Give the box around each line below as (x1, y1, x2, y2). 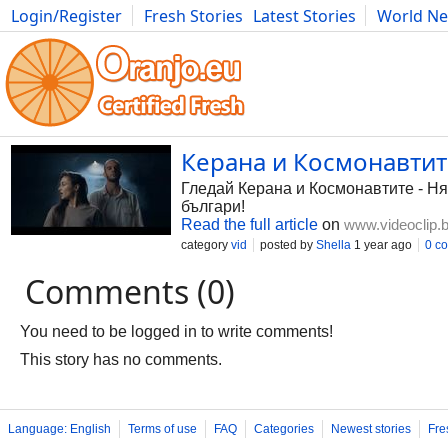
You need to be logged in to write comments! (20, 323, 333, 340)
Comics (121, 27, 176, 49)
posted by (260, 238, 316, 252)
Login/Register (11, 5, 122, 27)
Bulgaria (186, 27, 249, 49)
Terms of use (128, 422, 197, 436)
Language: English (8, 422, 111, 436)
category (181, 238, 231, 252)
